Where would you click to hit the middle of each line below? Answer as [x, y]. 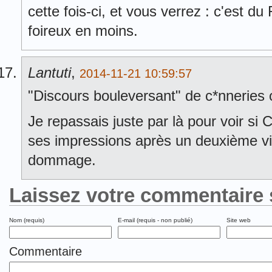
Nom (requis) [27, 220]
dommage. [62, 160]
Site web [239, 220]
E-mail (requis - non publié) [155, 220]
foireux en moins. [83, 31]
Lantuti [49, 73]
